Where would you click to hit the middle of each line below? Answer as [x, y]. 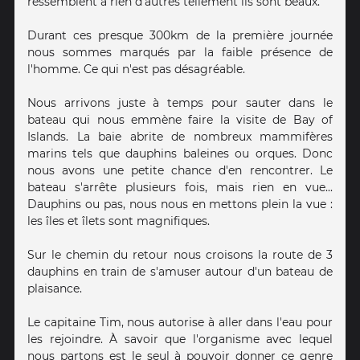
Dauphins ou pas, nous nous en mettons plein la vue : [180, 204]
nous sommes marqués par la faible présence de [180, 52]
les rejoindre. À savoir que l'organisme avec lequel [180, 339]
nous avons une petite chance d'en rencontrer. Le [180, 170]
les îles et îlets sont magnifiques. [119, 221]
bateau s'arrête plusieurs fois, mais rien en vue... [180, 187]
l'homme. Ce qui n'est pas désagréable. [136, 69]
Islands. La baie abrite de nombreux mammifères [180, 136]
